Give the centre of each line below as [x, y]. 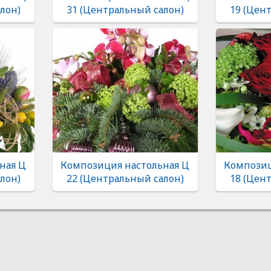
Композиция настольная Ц [125, 165]
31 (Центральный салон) [125, 10]
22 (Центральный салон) [125, 179]
